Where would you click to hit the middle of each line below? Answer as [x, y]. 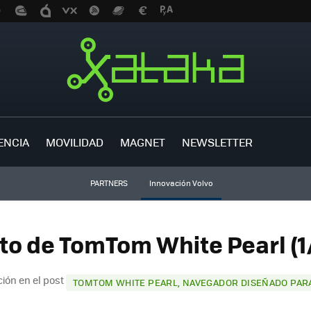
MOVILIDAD [75, 142]
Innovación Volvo [181, 183]
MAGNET [143, 142]
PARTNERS [109, 183]
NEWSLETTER [217, 142]
